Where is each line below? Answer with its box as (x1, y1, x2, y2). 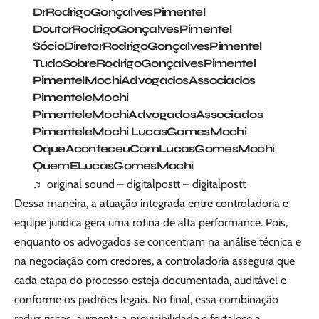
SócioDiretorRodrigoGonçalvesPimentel (32, 38, 262, 53)
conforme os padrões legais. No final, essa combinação (14, 292, 278, 306)
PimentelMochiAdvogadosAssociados (32, 73, 256, 87)
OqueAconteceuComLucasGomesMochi (32, 141, 275, 155)
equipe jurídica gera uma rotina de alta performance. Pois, (14, 215, 288, 229)
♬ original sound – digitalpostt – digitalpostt (32, 177, 246, 191)
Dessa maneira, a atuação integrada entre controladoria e (14, 196, 288, 210)
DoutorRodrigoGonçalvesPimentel (32, 21, 232, 36)
